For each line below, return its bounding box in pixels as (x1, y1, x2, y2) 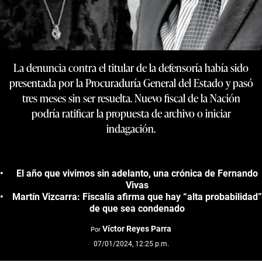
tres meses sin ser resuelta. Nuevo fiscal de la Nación (22, 90, 240, 105)
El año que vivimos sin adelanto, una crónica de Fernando (16, 167, 258, 179)
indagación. (106, 120, 156, 136)
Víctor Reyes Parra (102, 223, 171, 233)
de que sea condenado (89, 202, 185, 214)
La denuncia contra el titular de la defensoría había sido (13, 60, 249, 75)
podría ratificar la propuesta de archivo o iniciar (31, 105, 231, 120)
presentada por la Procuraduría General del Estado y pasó (9, 75, 253, 90)
